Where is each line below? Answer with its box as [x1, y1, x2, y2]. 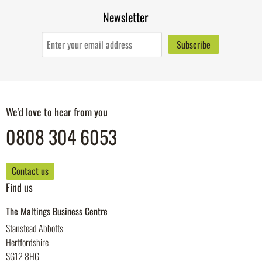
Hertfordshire [6, 235, 49, 250]
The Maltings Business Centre [6, 204, 108, 219]
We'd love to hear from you [6, 104, 108, 119]
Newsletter [102, 8, 148, 26]
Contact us [12, 163, 49, 178]
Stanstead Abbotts [6, 221, 63, 236]
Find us [6, 180, 33, 195]
